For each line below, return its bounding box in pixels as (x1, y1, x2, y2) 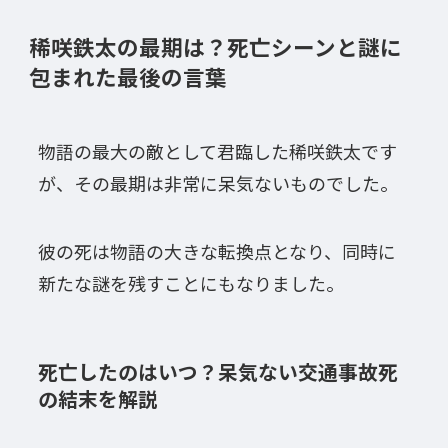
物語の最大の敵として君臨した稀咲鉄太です (37, 137, 397, 164)
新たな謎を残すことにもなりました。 (37, 269, 344, 296)
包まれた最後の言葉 (28, 60, 227, 92)
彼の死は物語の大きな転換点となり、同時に (37, 237, 396, 264)
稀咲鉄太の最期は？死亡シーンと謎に (28, 30, 402, 62)
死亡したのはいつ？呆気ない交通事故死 (37, 356, 398, 386)
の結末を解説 (37, 383, 158, 413)
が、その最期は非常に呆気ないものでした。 (37, 169, 398, 196)
